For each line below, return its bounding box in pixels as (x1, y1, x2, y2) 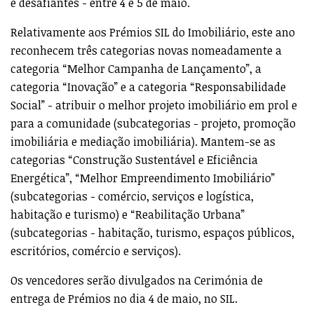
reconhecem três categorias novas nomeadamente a (11, 42, 282, 58)
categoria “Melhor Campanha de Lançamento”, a (11, 60, 261, 76)
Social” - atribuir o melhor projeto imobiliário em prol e (11, 97, 297, 113)
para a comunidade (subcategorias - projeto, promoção (11, 115, 296, 131)
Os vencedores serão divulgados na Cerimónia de (11, 272, 263, 288)
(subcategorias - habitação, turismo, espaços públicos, (11, 224, 294, 240)
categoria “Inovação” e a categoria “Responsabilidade (11, 78, 286, 95)
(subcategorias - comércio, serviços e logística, (11, 188, 254, 204)
